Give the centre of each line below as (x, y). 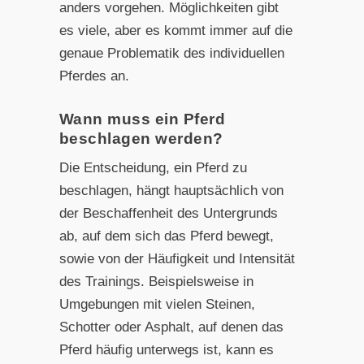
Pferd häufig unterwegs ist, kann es (166, 350)
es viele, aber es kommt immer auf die (175, 30)
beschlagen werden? (141, 139)
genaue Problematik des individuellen (171, 53)
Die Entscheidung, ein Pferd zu (153, 168)
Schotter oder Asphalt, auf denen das (171, 327)
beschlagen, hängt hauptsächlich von (171, 191)
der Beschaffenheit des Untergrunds (168, 214)
